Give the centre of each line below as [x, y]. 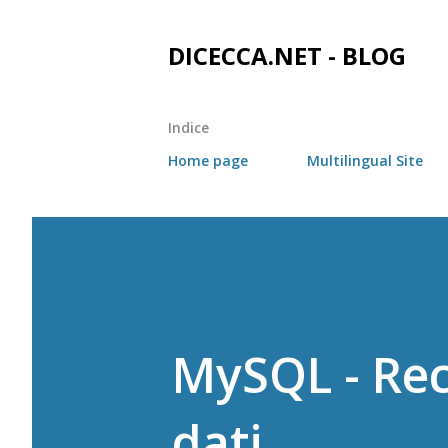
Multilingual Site [365, 160]
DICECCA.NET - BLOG [287, 55]
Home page [208, 160]
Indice [188, 127]
